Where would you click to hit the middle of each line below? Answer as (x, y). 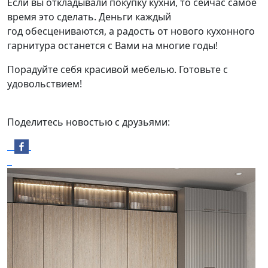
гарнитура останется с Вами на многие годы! (114, 45)
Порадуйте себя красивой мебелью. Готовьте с (118, 69)
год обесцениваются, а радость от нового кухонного (131, 31)
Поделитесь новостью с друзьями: (89, 122)
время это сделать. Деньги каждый (89, 16)
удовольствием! (45, 83)
